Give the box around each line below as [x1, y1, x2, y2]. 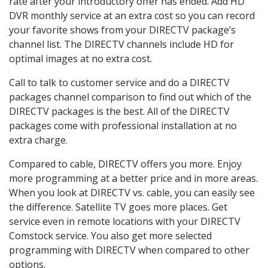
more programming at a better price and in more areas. [9, 171, 258, 185]
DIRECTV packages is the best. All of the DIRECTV [9, 104, 230, 118]
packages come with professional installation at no [9, 118, 237, 132]
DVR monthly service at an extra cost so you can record [9, 8, 255, 22]
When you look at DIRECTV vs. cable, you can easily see [9, 185, 255, 199]
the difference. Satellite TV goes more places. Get [9, 200, 227, 214]
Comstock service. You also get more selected [9, 229, 212, 242]
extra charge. [9, 133, 68, 147]
